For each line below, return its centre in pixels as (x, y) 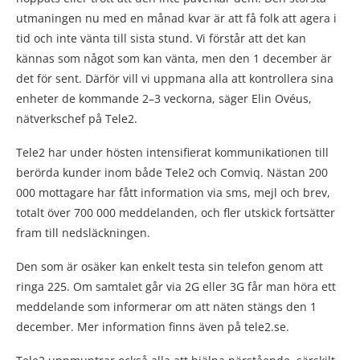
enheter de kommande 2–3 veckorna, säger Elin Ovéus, (164, 98)
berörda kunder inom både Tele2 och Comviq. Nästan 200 (172, 172)
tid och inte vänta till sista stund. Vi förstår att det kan (161, 38)
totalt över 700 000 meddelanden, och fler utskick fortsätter (176, 212)
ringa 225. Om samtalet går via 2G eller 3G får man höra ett (176, 286)
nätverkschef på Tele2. (77, 118)
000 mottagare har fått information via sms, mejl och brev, (173, 192)
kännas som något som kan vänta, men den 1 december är (174, 58)
